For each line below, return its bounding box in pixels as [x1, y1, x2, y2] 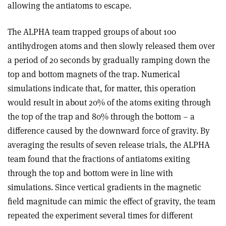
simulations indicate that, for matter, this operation [8, 82, 196, 94]
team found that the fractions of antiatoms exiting [8, 153, 190, 164]
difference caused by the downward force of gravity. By [8, 125, 210, 136]
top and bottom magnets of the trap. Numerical [8, 68, 180, 80]
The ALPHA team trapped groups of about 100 [8, 26, 176, 37]
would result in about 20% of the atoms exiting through [8, 96, 211, 108]
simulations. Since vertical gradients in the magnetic [8, 181, 201, 193]
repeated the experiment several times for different [8, 209, 193, 221]
